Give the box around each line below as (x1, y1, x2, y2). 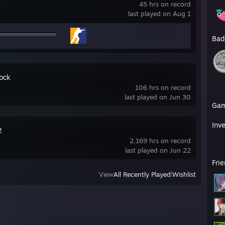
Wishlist (172, 170, 196, 178)
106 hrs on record (135, 83, 191, 91)
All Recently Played (114, 170, 171, 178)
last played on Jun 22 (125, 146, 191, 154)
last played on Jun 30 (125, 93, 191, 101)
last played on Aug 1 (128, 10, 191, 18)
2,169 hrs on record (130, 137, 191, 145)
